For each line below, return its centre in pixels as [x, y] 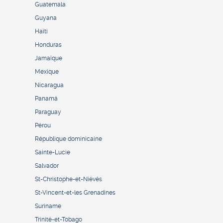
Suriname [48, 206]
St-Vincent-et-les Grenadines [75, 193]
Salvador [47, 166]
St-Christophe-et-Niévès [68, 179]
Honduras [48, 45]
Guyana [46, 18]
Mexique [47, 72]
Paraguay [48, 112]
